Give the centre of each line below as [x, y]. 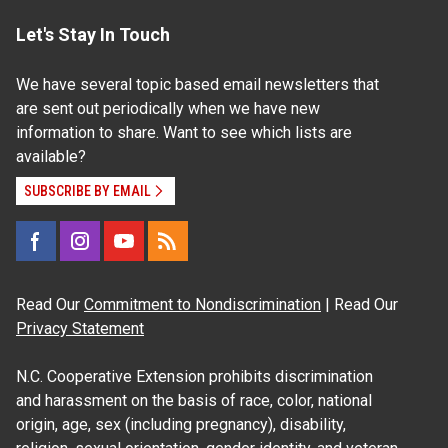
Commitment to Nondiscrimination [202, 304]
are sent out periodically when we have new [168, 108]
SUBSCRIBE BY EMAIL [87, 190]
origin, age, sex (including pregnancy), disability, [181, 424]
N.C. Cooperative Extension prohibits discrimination [194, 376]
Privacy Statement [80, 328]
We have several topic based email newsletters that [197, 84]
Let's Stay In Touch [93, 34]
